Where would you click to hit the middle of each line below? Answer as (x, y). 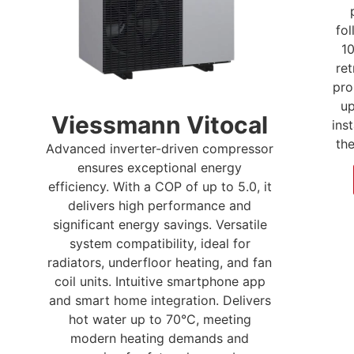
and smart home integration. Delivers (160, 300)
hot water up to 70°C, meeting (160, 319)
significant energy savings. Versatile (160, 224)
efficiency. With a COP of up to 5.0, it (160, 186)
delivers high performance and (160, 205)
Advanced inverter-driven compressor (160, 148)
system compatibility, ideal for (160, 243)
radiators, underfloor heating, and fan (160, 262)
